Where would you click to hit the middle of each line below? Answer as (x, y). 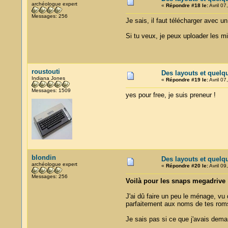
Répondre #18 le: (187, 5)
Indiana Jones (48, 78)
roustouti (46, 72)
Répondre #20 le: (187, 166)
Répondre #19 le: (187, 80)
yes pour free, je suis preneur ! (170, 95)
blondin (44, 158)
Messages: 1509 (51, 90)
